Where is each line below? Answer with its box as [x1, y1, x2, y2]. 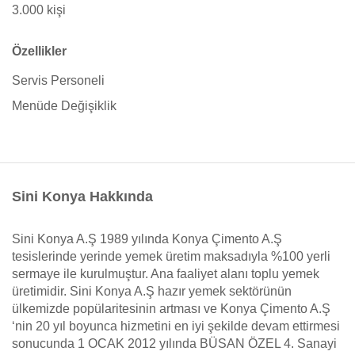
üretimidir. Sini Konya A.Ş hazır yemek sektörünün [12, 284, 292, 298]
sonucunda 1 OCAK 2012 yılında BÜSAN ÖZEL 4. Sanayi [12, 337, 337, 350]
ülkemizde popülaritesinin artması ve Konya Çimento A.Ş [12, 302, 330, 315]
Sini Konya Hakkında [12, 189, 153, 204]
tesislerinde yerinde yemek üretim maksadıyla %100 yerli [12, 250, 330, 263]
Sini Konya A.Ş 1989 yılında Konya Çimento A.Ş [12, 232, 282, 246]
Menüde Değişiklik [12, 99, 116, 113]
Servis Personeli [12, 74, 105, 87]
